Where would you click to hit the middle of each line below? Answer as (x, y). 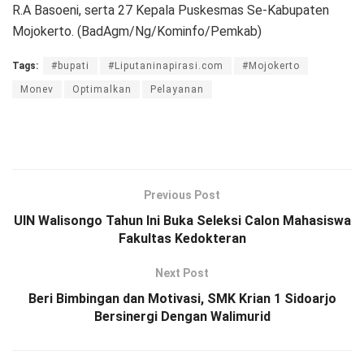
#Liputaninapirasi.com (166, 65)
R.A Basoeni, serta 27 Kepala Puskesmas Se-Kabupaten (171, 10)
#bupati (70, 65)
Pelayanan (177, 89)
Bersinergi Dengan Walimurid (182, 316)
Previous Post (182, 195)
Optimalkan (102, 89)
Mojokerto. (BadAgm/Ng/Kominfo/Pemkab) (137, 31)
